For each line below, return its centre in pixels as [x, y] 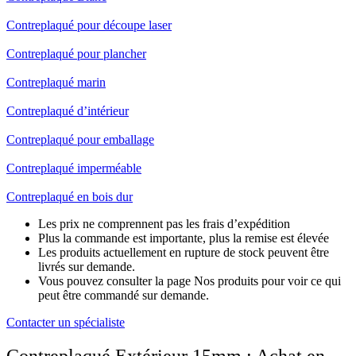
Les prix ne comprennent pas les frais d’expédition [164, 224]
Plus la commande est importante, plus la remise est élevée [184, 238]
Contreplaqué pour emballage [80, 140]
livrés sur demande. [87, 267]
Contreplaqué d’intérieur [68, 111]
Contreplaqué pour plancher [76, 54]
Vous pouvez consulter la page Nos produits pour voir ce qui [190, 281]
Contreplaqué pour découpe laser [89, 25]
